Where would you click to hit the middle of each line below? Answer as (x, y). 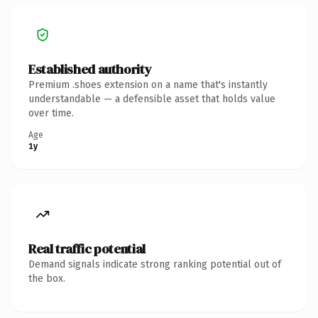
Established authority (90, 69)
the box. (47, 278)
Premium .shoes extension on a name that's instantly (148, 84)
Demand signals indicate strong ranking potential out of (155, 264)
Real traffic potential (87, 248)
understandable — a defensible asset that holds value (152, 99)
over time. (51, 113)
